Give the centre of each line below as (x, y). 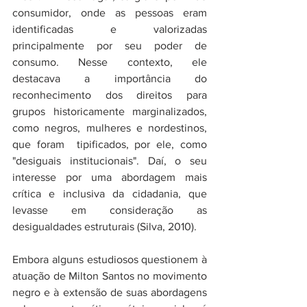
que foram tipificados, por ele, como (110, 144)
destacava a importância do (110, 78)
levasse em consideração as (110, 210)
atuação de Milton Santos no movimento (110, 275)
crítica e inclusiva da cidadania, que (110, 193)
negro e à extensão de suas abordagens (110, 292)
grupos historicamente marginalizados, (110, 111)
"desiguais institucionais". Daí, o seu (110, 160)
